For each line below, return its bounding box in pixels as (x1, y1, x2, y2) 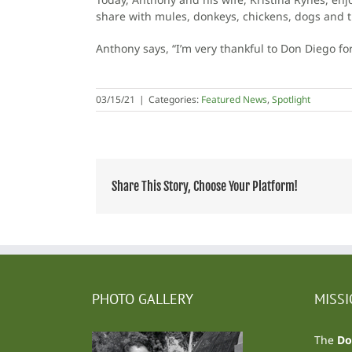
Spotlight (272, 93, 310, 106)
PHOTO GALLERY (92, 290, 193, 308)
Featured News (201, 93, 267, 106)
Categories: (148, 93, 201, 106)
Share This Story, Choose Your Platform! (112, 178, 298, 194)
